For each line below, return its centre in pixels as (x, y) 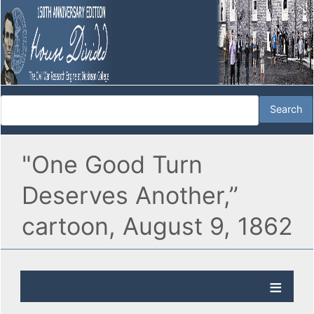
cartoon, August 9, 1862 (157, 226)
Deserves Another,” (130, 196)
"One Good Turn (112, 165)
